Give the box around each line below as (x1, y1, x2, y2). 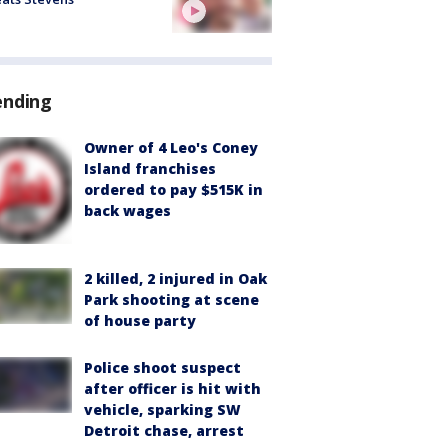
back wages (84, 200, 171, 220)
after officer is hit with (84, 378, 261, 398)
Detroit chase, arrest (84, 420, 244, 440)
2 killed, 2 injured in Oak (84, 268, 267, 288)
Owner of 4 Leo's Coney (84, 137, 258, 157)
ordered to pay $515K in (84, 179, 263, 199)
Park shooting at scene (84, 289, 259, 309)
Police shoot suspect (84, 357, 241, 377)
